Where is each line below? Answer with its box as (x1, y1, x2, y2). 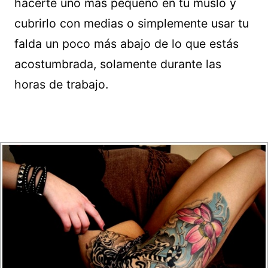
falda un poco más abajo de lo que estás (14, 36, 239, 51)
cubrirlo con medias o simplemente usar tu (14, 16, 249, 31)
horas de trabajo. (14, 77, 108, 92)
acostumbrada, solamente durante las (14, 57, 221, 71)
